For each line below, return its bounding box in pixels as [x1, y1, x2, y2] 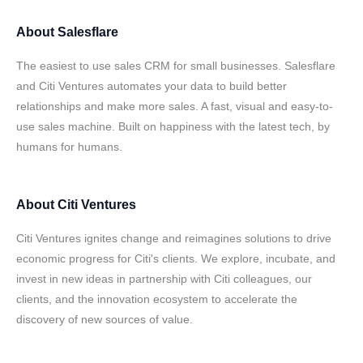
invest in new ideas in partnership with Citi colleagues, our [16, 272, 312, 285]
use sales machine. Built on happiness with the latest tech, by [16, 120, 330, 133]
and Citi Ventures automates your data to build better [16, 79, 287, 92]
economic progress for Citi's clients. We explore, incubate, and [16, 252, 335, 265]
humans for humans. [16, 140, 122, 153]
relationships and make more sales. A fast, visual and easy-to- [16, 100, 333, 113]
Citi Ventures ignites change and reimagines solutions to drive [16, 232, 331, 245]
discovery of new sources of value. [16, 313, 193, 326]
